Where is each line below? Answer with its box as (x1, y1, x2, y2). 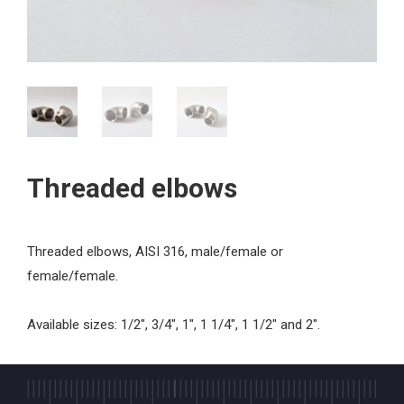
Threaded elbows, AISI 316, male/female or (27, 243, 283, 260)
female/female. (27, 268, 118, 284)
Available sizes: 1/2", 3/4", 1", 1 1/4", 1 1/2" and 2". (27, 317, 324, 333)
